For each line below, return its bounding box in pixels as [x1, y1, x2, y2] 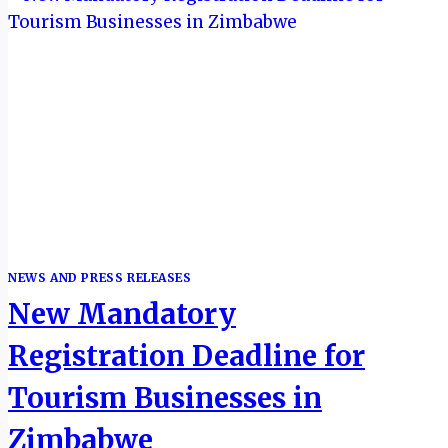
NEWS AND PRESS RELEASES [8, 269, 192, 285]
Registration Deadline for [8, 337, 365, 374]
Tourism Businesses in [8, 379, 322, 416]
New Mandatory [8, 295, 236, 332]
